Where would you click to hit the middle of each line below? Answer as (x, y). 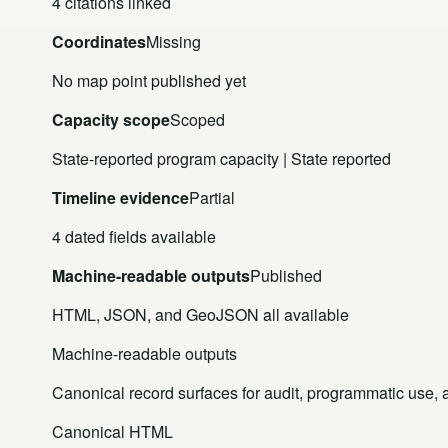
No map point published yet (149, 80)
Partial (212, 197)
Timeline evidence (120, 197)
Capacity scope (111, 119)
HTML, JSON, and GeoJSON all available (200, 314)
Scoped (197, 119)
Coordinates (99, 41)
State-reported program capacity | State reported (221, 158)
